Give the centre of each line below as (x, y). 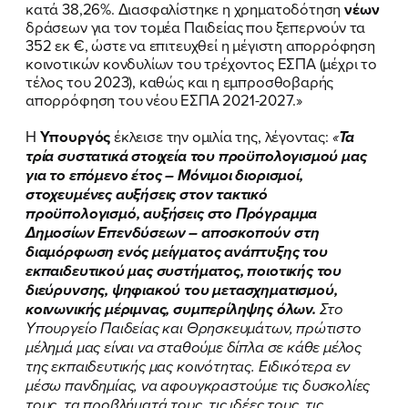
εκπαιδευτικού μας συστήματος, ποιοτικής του (184, 270)
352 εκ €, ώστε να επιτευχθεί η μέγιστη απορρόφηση (200, 45)
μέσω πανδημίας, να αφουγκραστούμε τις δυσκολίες (198, 385)
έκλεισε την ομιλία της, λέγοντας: (221, 136)
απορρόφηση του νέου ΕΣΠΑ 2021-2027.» (164, 99)
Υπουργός (75, 136)
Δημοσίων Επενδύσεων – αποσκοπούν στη (173, 232)
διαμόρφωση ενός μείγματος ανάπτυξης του (177, 251)
